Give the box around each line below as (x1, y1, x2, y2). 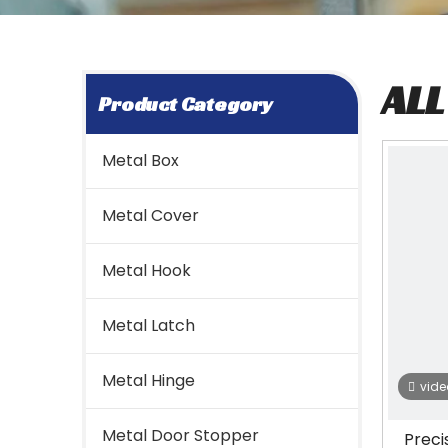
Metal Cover (102, 204, 199, 227)
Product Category (98, 91, 272, 117)
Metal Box (102, 149, 179, 172)
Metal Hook (102, 259, 191, 282)
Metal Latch (102, 314, 195, 337)
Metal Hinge (102, 369, 195, 392)
